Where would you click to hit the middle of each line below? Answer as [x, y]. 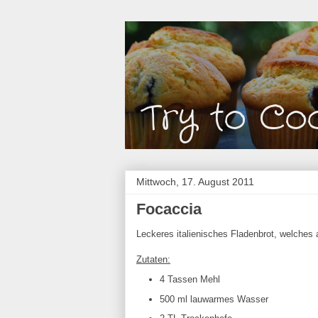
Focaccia [169, 209]
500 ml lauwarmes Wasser [214, 299]
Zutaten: [153, 259]
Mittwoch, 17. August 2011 [195, 182]
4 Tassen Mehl [190, 279]
